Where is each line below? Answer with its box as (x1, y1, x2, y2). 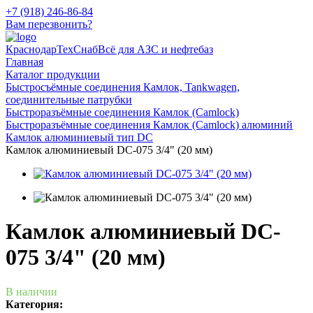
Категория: (6, 298, 63, 310)
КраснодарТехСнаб (6, 43, 98, 55)
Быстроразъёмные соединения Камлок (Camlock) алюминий (6, 119, 293, 131)
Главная (6, 56, 43, 68)
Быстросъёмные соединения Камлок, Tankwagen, (6, 81, 240, 93)
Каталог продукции (6, 68, 100, 80)
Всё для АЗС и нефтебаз (98, 43, 213, 55)
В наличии (6, 285, 57, 298)
